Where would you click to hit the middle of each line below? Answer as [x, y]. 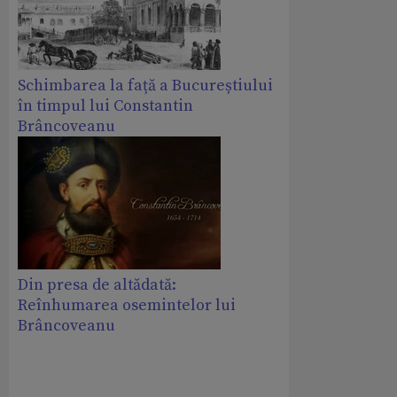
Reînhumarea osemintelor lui [127, 305]
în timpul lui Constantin [105, 105]
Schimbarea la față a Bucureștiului [145, 85]
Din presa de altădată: [97, 284]
